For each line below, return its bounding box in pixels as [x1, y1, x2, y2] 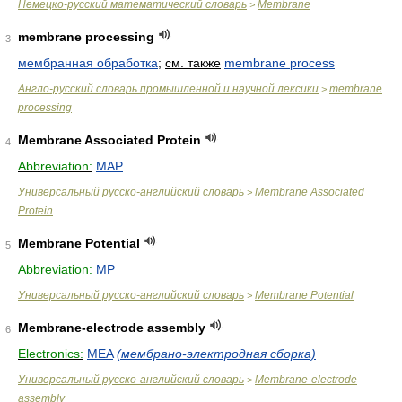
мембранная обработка [18, 56, 158, 70]
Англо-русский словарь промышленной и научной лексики [18, 83, 319, 95]
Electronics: [18, 346, 83, 361]
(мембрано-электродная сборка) [117, 346, 316, 361]
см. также [165, 56, 221, 70]
